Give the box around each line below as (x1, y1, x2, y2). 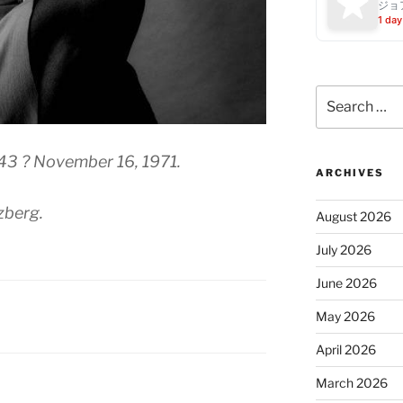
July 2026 (315, 242, 372, 258)
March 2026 (315, 375, 388, 391)
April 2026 (315, 342, 376, 358)
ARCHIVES (315, 166, 384, 180)
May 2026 (315, 309, 375, 325)
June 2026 (315, 275, 377, 291)
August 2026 (315, 209, 391, 225)
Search (314, 86, 358, 102)
